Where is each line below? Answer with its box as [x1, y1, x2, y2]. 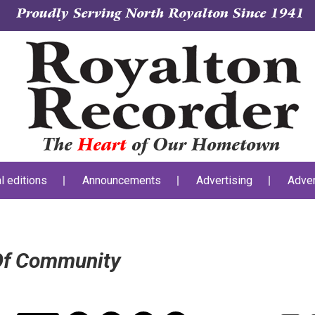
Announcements [82, 174, 161, 187]
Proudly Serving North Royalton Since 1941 [17, 5, 304, 22]
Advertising [196, 174, 252, 187]
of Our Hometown [126, 135, 281, 155]
